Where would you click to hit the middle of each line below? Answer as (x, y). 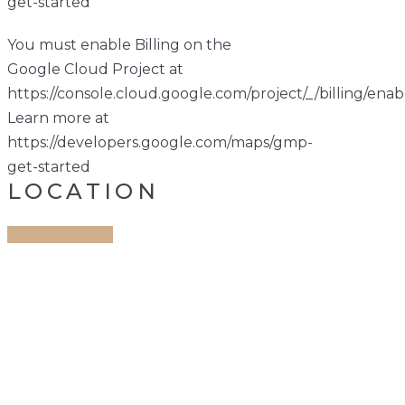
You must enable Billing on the (119, 45)
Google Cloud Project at (95, 69)
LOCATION (84, 191)
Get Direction (56, 235)
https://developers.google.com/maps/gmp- (160, 142)
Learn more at (58, 118)
